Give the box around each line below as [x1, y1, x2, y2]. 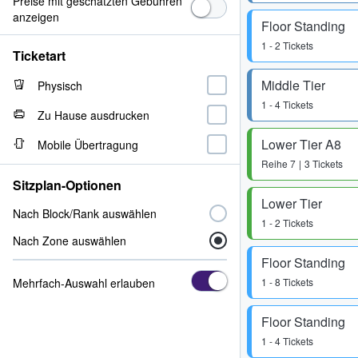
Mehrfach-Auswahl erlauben [13, 274, 155, 291]
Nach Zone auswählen [13, 233, 126, 249]
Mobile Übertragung [38, 136, 138, 153]
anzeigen [13, 9, 59, 25]
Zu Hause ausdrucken [38, 106, 149, 123]
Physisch [38, 77, 82, 93]
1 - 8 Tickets [261, 275, 313, 288]
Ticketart [13, 46, 66, 65]
